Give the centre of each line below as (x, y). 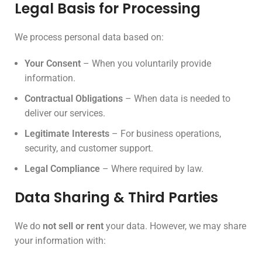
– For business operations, (165, 134)
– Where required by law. (152, 169)
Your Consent (53, 63)
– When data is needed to (177, 99)
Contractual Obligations (74, 99)
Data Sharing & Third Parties (116, 197)
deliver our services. (65, 113)
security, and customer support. (89, 148)
